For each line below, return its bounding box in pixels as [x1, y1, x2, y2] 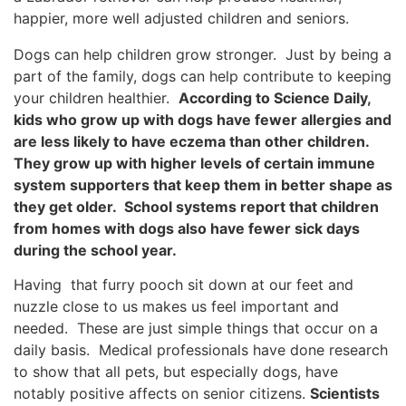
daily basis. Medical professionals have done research [14, 341, 388, 360]
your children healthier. [14, 88, 179, 107]
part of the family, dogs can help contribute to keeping [14, 66, 391, 85]
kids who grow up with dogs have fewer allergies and [14, 110, 391, 129]
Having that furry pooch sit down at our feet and [14, 275, 353, 295]
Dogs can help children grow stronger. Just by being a [14, 44, 391, 63]
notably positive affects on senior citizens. [14, 384, 310, 403]
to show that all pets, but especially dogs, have [14, 362, 338, 382]
